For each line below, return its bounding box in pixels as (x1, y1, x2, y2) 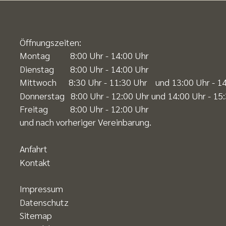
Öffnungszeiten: (20, 36, 81, 48)
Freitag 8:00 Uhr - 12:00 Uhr (20, 102, 149, 115)
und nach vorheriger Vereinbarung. (20, 116, 151, 128)
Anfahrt (20, 143, 47, 155)
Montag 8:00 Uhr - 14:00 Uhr (20, 49, 149, 62)
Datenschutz (20, 196, 69, 208)
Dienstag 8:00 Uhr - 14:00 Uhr (20, 63, 149, 75)
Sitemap (20, 209, 52, 221)
